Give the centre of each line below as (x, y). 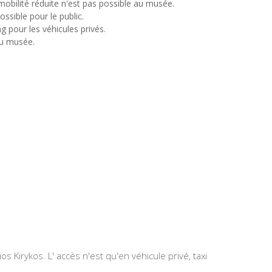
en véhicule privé (154, 256)
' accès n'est (78, 256)
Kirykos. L (33, 256)
